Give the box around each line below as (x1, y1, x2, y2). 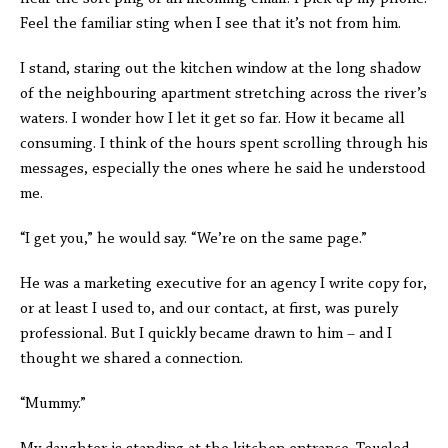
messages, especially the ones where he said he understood (20, 161, 425, 177)
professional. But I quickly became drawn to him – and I (20, 326, 392, 342)
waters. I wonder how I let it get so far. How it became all (20, 111, 405, 127)
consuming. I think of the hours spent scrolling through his (20, 136, 428, 152)
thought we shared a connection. (20, 351, 251, 367)
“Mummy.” (20, 396, 90, 412)
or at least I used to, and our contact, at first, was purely (20, 301, 398, 317)
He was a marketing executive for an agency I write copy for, (20, 276, 427, 292)
